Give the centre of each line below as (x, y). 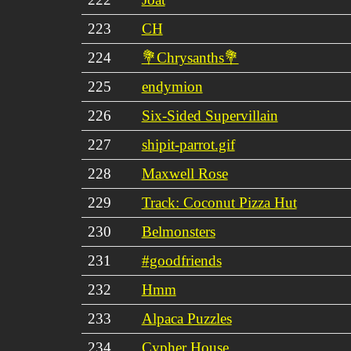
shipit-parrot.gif (188, 144)
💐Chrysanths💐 (190, 57)
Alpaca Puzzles (186, 318)
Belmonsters (178, 231)
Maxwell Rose (185, 173)
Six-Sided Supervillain (210, 115)
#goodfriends (181, 260)
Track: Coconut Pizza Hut (219, 202)
